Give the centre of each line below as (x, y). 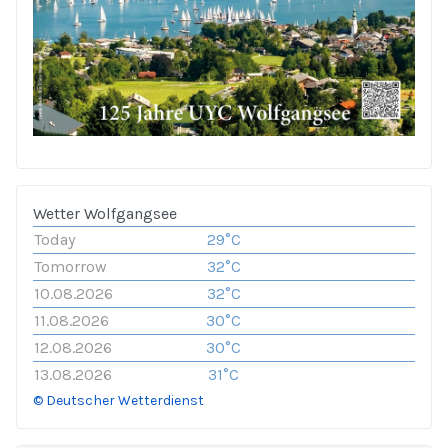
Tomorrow (70, 267)
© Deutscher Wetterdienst (118, 401)
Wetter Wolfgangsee (105, 214)
